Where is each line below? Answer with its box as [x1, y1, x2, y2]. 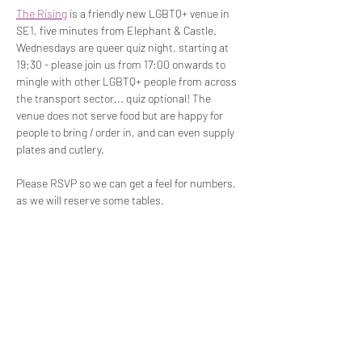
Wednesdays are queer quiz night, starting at [16, 40, 231, 54]
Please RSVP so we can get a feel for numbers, [16, 176, 238, 190]
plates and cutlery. [16, 142, 104, 156]
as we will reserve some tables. [16, 193, 164, 207]
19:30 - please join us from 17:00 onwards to [16, 57, 228, 71]
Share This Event [16, 280, 135, 300]
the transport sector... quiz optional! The [16, 91, 213, 105]
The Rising [16, 6, 67, 20]
